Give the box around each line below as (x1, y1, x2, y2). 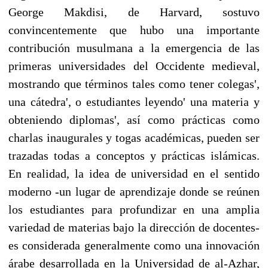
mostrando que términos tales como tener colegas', (8, 77, 260, 90)
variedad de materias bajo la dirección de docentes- (8, 220, 260, 234)
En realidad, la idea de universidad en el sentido (8, 166, 260, 180)
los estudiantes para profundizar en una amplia (8, 202, 260, 216)
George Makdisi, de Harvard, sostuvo (8, 5, 260, 19)
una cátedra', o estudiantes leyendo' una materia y (8, 95, 260, 108)
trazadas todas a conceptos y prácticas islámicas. (8, 148, 260, 162)
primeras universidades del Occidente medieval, (8, 59, 260, 72)
